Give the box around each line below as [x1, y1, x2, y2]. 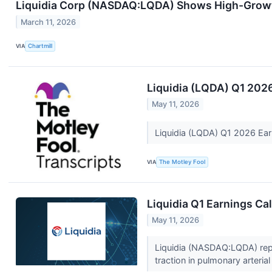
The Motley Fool [159, 158, 206, 166]
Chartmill [28, 42, 53, 50]
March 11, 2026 [21, 17, 76, 27]
